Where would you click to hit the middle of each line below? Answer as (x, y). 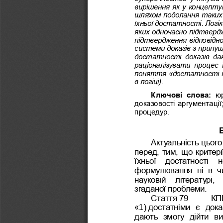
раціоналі (150, 65)
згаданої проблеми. (172, 188)
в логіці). (150, 81)
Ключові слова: (182, 95)
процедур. (152, 111)
